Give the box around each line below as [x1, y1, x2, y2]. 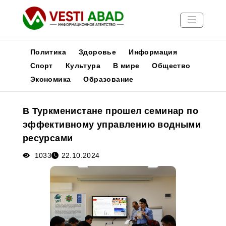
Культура [65, 62, 100, 70]
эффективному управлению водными [22, 120, 201, 130]
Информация [129, 48, 178, 56]
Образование [83, 75, 134, 83]
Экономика [30, 75, 71, 83]
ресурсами [22, 133, 73, 143]
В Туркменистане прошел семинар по [22, 106, 198, 116]
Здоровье [79, 48, 117, 56]
